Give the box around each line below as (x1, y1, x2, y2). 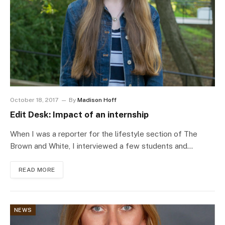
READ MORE (19, 166, 55, 174)
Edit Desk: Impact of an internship (10, 109, 149, 120)
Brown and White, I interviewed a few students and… (10, 142, 193, 151)
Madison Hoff (77, 96, 117, 104)
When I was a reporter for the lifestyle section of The (10, 130, 197, 139)
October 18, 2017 (10, 96, 58, 104)
